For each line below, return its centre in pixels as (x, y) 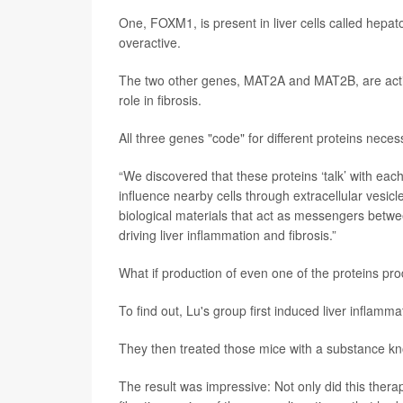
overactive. (150, 42)
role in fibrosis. (160, 99)
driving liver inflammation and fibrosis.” (228, 234)
